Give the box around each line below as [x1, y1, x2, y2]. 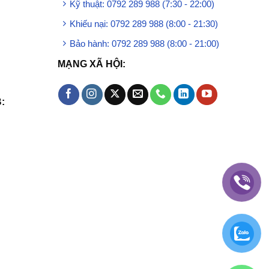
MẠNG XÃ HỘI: [57, 58, 125, 69]
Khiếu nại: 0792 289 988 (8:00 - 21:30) [69, 18, 218, 29]
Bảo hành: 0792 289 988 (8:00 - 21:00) [69, 38, 219, 49]
